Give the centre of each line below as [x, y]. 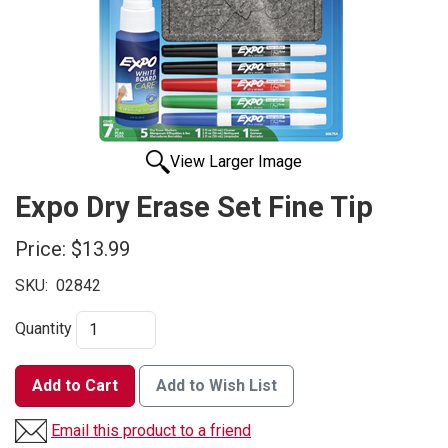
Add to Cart [75, 386]
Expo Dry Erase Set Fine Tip [194, 207]
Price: [40, 249]
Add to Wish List [216, 386]
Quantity [43, 329]
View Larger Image [236, 162]
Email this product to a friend [151, 431]
